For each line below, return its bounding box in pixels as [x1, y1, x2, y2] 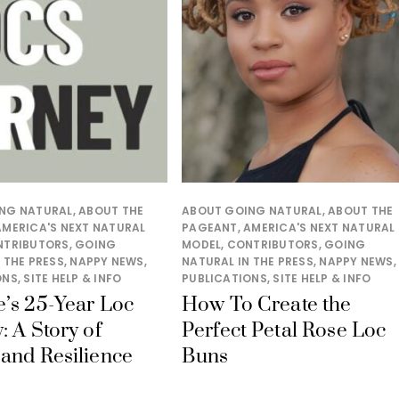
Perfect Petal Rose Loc [182, 318, 387, 345]
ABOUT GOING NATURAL [182, 203, 322, 219]
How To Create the [182, 292, 352, 319]
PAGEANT [182, 220, 238, 236]
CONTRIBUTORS [226, 237, 319, 253]
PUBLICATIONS [182, 271, 267, 287]
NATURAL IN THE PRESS [182, 254, 313, 270]
